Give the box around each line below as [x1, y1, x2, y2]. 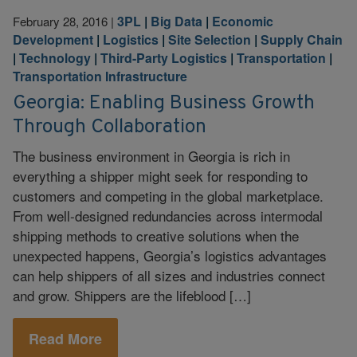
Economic [212, 12, 273, 30]
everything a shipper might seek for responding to [13, 165, 308, 186]
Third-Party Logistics [100, 49, 227, 67]
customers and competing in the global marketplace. [13, 185, 324, 206]
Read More [29, 328, 102, 349]
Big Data [151, 12, 202, 30]
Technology [19, 49, 91, 67]
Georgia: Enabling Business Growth [13, 90, 315, 116]
